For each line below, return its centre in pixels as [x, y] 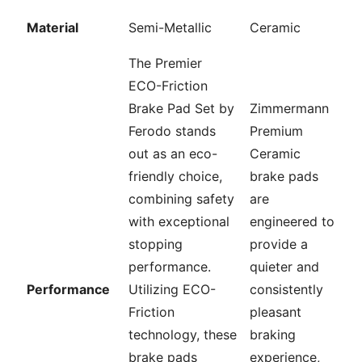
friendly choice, [175, 177]
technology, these [183, 335]
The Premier [165, 63]
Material [53, 28]
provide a [279, 244]
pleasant [276, 312]
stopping [156, 244]
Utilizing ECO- [172, 290]
